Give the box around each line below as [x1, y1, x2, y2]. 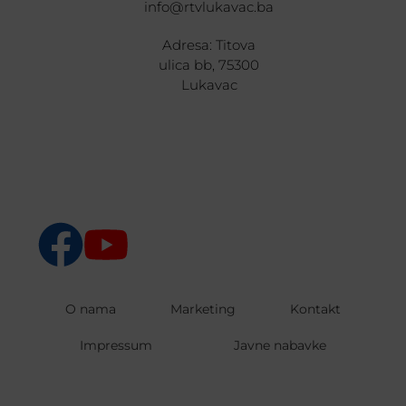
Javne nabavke [234, 336, 327, 353]
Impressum [79, 336, 152, 353]
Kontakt [289, 300, 341, 317]
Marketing [169, 300, 236, 317]
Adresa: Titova [162, 35, 256, 53]
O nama [65, 300, 117, 317]
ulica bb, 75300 [159, 55, 260, 73]
